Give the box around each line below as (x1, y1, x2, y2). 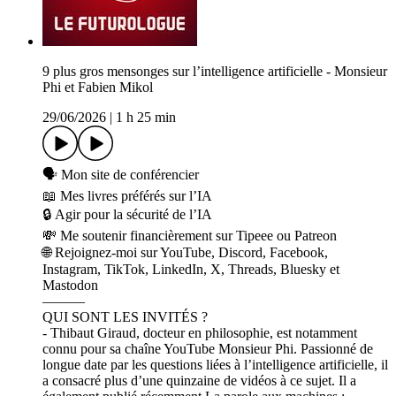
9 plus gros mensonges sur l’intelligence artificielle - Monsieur (42, 64, 387, 80)
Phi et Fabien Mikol (42, 80, 153, 95)
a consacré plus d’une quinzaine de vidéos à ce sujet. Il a (42, 373, 356, 389)
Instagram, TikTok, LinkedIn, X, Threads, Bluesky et (42, 262, 339, 278)
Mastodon (42, 278, 98, 293)
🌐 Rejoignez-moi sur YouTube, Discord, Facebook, (42, 245, 328, 261)
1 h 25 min (116, 110, 176, 126)
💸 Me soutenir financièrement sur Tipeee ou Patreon (42, 228, 337, 244)
